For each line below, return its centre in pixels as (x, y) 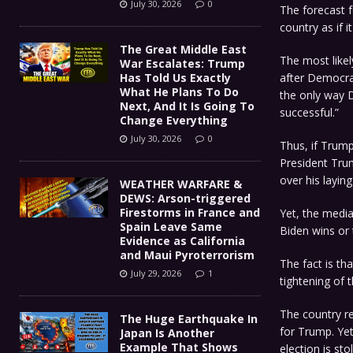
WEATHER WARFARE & (181, 184)
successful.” (309, 112)
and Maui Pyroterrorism (187, 255)
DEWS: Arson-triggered (185, 198)
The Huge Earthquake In (189, 318)
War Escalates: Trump (182, 63)
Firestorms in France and (190, 212)
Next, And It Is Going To (187, 106)
